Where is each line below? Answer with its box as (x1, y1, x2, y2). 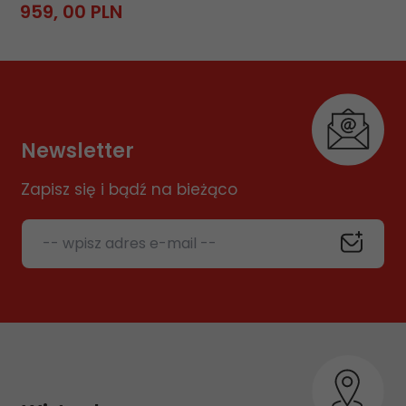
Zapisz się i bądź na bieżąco (20, 179, 237, 200)
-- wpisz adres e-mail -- (42, 233, 217, 254)
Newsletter (20, 137, 134, 165)
